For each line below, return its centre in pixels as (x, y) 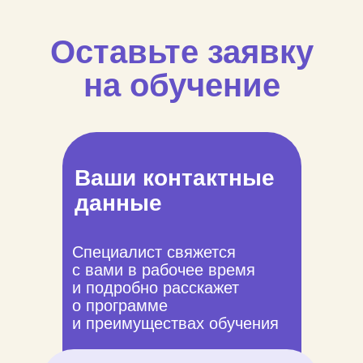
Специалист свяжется (154, 252)
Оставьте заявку (182, 52)
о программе (120, 305)
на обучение (182, 85)
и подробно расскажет (156, 288)
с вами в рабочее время (164, 270)
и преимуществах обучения (175, 323)
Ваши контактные (175, 178)
